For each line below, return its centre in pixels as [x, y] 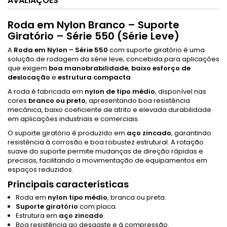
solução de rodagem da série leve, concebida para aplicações [113, 59]
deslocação [29, 77]
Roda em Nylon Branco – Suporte [93, 25]
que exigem [28, 68]
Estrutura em [37, 215]
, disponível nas [181, 91]
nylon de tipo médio [120, 91]
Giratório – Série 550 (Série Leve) [93, 36]
